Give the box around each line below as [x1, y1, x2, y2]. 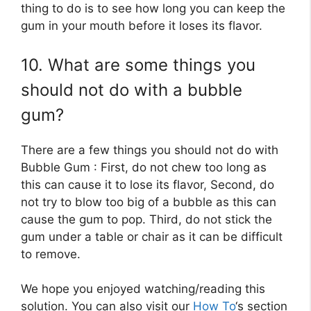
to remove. [21, 246, 81, 261]
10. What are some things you [21, 54, 255, 75]
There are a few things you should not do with [21, 142, 278, 157]
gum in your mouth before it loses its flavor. [21, 19, 262, 33]
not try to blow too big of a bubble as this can [21, 194, 276, 209]
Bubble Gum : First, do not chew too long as [21, 160, 267, 174]
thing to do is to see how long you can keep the [21, 1, 285, 16]
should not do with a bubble [21, 79, 242, 100]
